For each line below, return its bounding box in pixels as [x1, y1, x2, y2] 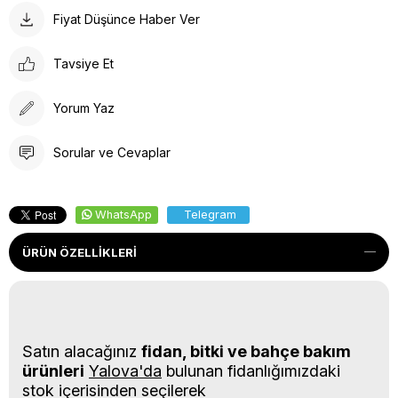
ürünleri [22, 361, 84, 380]
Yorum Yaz [53, 100, 115, 116]
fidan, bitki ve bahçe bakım [141, 341, 351, 361]
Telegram [184, 207, 236, 221]
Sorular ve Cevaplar [53, 145, 171, 161]
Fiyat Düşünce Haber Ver [53, 12, 200, 28]
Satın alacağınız [22, 341, 141, 361]
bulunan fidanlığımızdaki [162, 361, 340, 380]
